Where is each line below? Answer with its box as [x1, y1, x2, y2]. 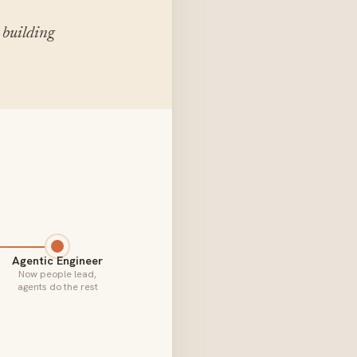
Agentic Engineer [12, 253, 103, 268]
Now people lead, [18, 268, 96, 280]
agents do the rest [17, 280, 98, 293]
